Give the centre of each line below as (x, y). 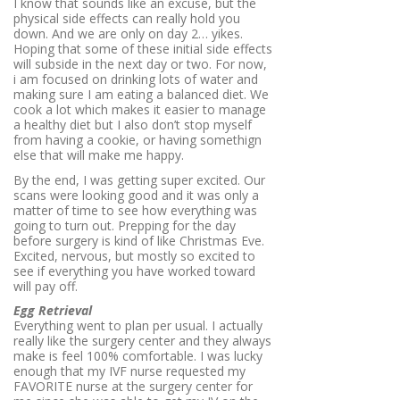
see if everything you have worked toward (134, 271)
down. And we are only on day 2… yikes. (128, 34)
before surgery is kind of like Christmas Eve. (139, 240)
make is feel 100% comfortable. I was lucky (138, 356)
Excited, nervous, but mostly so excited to (134, 255)
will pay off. (46, 286)
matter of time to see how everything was (135, 210)
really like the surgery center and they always (142, 341)
